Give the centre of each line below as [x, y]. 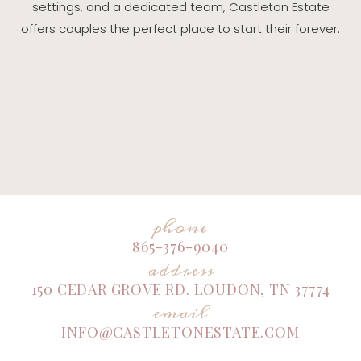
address [180, 270]
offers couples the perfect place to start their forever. [180, 28]
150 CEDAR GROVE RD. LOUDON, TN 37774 [180, 290]
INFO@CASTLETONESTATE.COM [180, 332]
